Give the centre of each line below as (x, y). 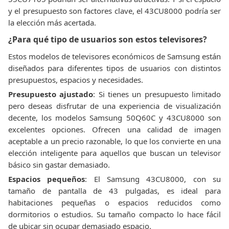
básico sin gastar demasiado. (59, 165)
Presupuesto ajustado (51, 94)
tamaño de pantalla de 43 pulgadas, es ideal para (114, 191)
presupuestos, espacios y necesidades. (76, 80)
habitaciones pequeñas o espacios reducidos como (114, 202)
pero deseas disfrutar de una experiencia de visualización (114, 106)
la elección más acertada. (52, 22)
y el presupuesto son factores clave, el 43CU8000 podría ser (114, 11)
